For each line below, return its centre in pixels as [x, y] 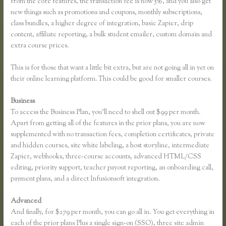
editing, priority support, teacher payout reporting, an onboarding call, [112, 168]
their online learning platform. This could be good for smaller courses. [111, 79]
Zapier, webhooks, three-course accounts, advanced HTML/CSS [106, 157]
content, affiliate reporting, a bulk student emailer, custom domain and [111, 35]
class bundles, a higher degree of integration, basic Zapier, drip [102, 24]
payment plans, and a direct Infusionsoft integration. [85, 179]
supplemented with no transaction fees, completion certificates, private [113, 134]
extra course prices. [40, 46]
